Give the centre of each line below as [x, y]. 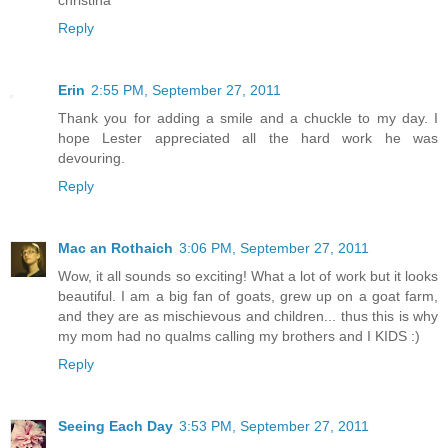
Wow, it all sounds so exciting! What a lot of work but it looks [248, 275]
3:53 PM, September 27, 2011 [274, 425]
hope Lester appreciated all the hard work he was [248, 137]
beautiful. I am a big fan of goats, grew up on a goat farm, [248, 295]
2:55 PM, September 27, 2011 [186, 89]
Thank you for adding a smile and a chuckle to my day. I [248, 117]
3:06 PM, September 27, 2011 [274, 247]
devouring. [91, 157]
